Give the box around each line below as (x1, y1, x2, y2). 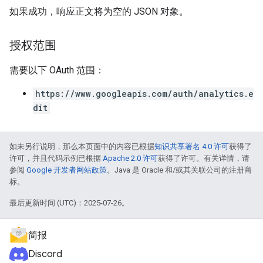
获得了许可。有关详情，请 (158, 154, 249, 163)
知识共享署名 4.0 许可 (154, 142, 229, 151)
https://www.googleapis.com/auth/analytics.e (35, 88, 254, 99)
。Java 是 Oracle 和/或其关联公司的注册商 (107, 166, 252, 174)
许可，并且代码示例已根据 (9, 154, 103, 163)
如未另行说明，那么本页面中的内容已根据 (9, 142, 154, 151)
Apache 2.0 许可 (103, 154, 158, 163)
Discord (28, 248, 62, 260)
